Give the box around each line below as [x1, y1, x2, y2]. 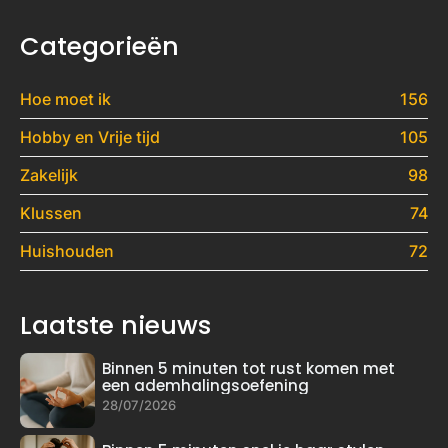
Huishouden [20, 241, 114, 262]
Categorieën [20, 29, 179, 65]
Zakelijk [20, 165, 78, 186]
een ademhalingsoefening [102, 374, 309, 396]
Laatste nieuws [20, 308, 211, 344]
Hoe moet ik [20, 89, 111, 110]
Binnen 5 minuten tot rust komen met [102, 357, 395, 379]
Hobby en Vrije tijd [20, 127, 160, 148]
